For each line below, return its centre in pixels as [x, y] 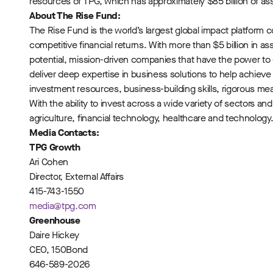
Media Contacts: [64, 133]
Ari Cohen [49, 162]
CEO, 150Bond [59, 250]
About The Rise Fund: [75, 16]
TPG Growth [55, 147]
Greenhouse [55, 220]
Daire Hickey [55, 235]
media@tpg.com [63, 206]
